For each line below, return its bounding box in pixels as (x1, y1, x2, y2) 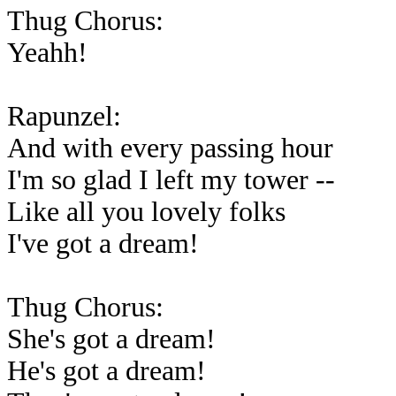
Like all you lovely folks (7, 196, 286, 227)
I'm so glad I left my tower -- (7, 164, 335, 195)
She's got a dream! (7, 324, 216, 354)
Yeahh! (7, 37, 88, 68)
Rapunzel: (7, 101, 121, 132)
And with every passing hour (7, 133, 333, 164)
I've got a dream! (7, 228, 199, 259)
